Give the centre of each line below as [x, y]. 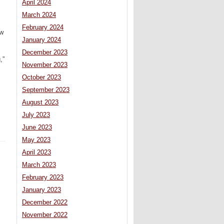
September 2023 [46, 90]
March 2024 [39, 15]
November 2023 [45, 65]
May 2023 [36, 140]
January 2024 [41, 40]
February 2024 [43, 28]
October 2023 [41, 78]
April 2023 [36, 153]
